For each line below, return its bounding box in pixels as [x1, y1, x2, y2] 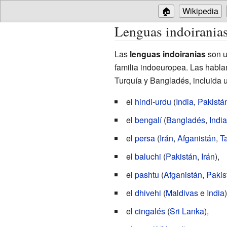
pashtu [134, 168, 159, 180]
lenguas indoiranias [129, 48, 206, 60]
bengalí [134, 113, 162, 126]
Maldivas [165, 186, 198, 199]
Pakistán [165, 150, 197, 162]
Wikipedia [182, 5, 218, 17]
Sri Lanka [169, 205, 204, 217]
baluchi [134, 150, 161, 162]
